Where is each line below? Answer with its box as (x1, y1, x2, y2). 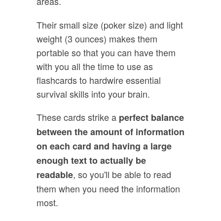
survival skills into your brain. (37, 87, 150, 100)
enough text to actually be (37, 154, 146, 167)
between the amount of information (37, 125, 184, 139)
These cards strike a (37, 110, 119, 124)
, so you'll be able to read (73, 168, 171, 181)
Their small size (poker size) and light (37, 18, 183, 31)
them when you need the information (37, 182, 180, 195)
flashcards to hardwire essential (37, 73, 161, 86)
